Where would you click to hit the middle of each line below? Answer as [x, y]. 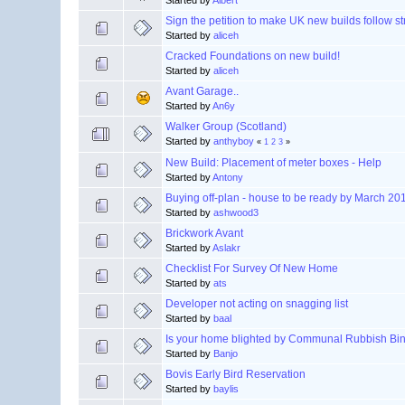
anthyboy [234, 141]
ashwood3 [236, 213]
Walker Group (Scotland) [226, 127]
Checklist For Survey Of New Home [252, 269]
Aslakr [227, 248]
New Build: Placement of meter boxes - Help [274, 163]
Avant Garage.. [202, 92]
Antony [228, 178]
